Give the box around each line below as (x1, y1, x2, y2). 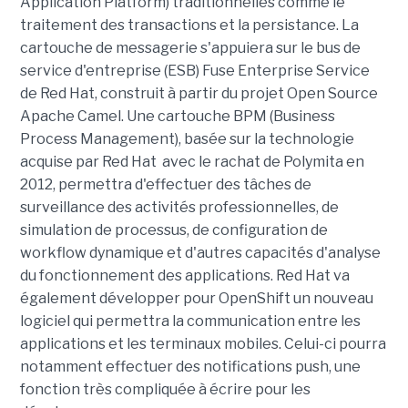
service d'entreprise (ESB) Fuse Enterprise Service (19, 62, 370, 80)
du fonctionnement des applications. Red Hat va (19, 267, 350, 285)
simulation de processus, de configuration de (19, 221, 328, 240)
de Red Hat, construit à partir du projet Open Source (19, 85, 378, 103)
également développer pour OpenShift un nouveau (19, 290, 373, 308)
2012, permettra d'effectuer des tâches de (19, 176, 311, 194)
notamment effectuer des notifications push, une (19, 358, 361, 376)
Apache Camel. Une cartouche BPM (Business (19, 107, 335, 126)
